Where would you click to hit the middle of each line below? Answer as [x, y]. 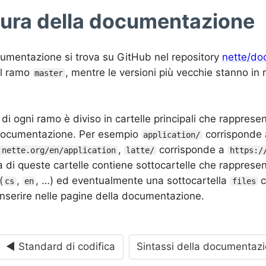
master [49, 73]
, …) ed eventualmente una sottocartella [133, 180]
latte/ [140, 150]
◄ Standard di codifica [61, 247]
